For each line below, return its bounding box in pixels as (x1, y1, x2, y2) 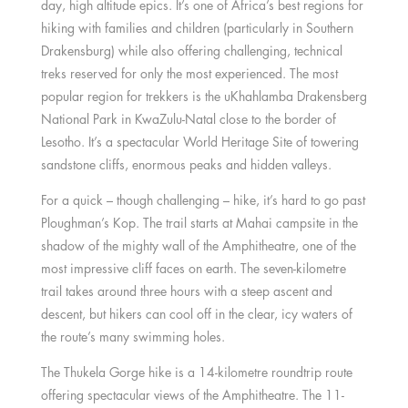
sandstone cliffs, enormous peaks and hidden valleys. (40, 155, 331, 173)
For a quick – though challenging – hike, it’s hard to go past (40, 190, 365, 209)
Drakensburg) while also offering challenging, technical (40, 41, 342, 59)
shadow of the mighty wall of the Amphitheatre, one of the (40, 236, 356, 254)
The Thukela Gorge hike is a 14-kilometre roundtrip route (40, 362, 352, 381)
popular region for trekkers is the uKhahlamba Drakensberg (40, 87, 367, 105)
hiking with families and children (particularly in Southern (40, 18, 353, 36)
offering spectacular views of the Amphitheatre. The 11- (40, 385, 344, 403)
